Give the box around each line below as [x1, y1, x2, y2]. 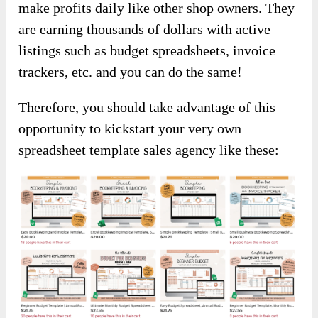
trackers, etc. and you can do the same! [18, 64, 243, 80]
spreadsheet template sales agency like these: [18, 142, 280, 158]
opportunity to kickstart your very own [18, 121, 242, 137]
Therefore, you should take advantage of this [18, 99, 276, 116]
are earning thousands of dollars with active [18, 21, 271, 38]
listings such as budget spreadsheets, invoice [18, 43, 276, 59]
